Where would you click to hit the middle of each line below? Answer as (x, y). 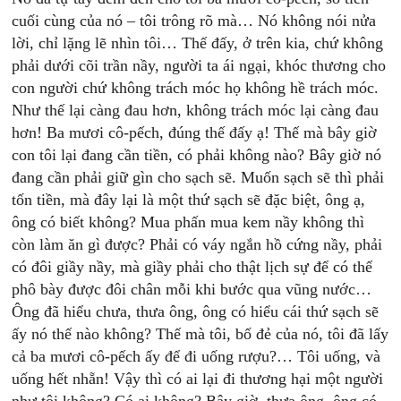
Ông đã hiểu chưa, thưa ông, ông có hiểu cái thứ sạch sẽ (196, 311)
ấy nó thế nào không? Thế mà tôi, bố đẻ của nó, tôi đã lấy (200, 334)
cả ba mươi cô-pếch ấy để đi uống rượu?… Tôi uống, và (196, 356)
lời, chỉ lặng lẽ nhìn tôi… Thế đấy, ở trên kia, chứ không (198, 43)
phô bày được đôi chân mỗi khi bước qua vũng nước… (192, 289)
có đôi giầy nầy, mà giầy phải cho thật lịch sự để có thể (192, 267)
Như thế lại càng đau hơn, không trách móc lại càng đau (196, 110)
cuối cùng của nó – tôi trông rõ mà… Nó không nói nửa (194, 21)
